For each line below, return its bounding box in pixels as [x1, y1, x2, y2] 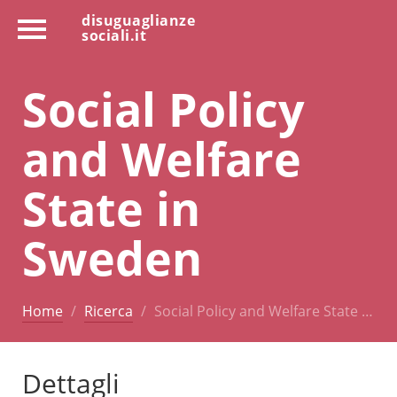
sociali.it [82, 26, 146, 45]
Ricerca [84, 300, 133, 321]
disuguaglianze [82, 11, 195, 30]
